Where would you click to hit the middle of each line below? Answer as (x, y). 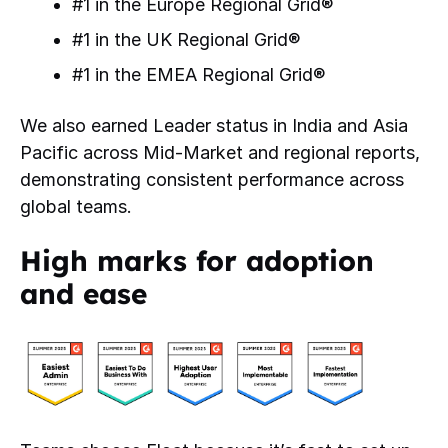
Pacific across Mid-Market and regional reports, (220, 153)
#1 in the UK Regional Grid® (186, 40)
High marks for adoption (197, 261)
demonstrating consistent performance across (212, 180)
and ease (83, 294)
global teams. (76, 207)
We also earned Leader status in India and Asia (214, 126)
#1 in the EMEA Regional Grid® (199, 75)
